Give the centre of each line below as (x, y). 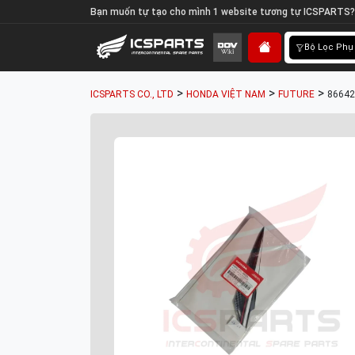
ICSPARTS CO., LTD (132, 94)
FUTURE (296, 94)
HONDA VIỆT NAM (226, 94)
